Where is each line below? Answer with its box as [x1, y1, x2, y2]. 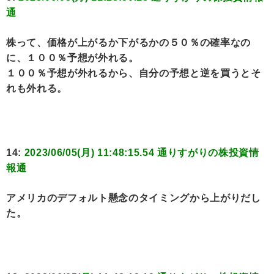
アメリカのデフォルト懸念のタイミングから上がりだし [6, 193, 261, 204]
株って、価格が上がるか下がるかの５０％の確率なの [6, 37, 251, 48]
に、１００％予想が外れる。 [6, 53, 139, 64]
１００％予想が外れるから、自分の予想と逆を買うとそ [6, 68, 261, 79]
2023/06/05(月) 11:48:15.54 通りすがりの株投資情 [24, 147, 259, 158]
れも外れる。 [6, 83, 67, 94]
